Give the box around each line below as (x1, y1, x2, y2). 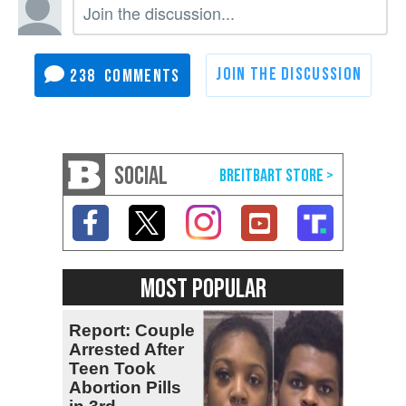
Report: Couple (69, 320, 195, 340)
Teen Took (69, 358, 156, 378)
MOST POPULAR (140, 272, 266, 305)
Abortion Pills (69, 377, 181, 397)
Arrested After (69, 339, 184, 359)
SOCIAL (114, 160, 168, 191)
